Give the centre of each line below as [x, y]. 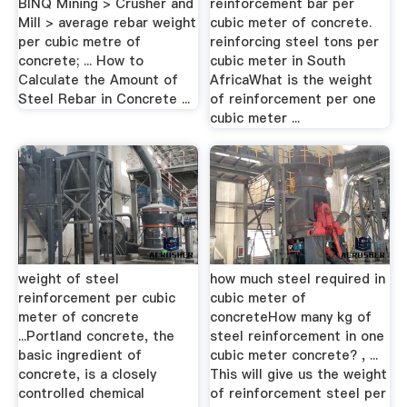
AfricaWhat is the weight [292, 79]
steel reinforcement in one [298, 336]
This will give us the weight [299, 374]
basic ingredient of [79, 355]
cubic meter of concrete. [291, 22]
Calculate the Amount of [98, 79]
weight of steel [68, 279]
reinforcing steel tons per [295, 41]
